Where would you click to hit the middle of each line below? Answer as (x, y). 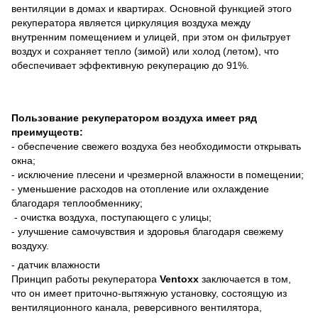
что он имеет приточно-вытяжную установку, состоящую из (149, 293)
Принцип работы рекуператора (86, 279)
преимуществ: (49, 132)
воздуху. (30, 245)
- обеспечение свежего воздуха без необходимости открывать (156, 146)
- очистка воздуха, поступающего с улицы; (113, 217)
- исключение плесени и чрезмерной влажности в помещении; (159, 174)
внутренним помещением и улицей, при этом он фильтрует (151, 37)
